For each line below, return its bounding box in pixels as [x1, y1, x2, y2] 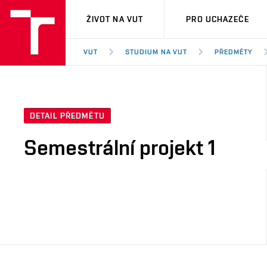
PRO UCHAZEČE [186, 14, 249, 24]
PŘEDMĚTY [215, 48, 253, 56]
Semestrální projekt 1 [24, 135, 216, 160]
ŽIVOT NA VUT [86, 14, 144, 24]
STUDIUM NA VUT [125, 48, 188, 56]
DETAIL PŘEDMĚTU [30, 111, 105, 121]
